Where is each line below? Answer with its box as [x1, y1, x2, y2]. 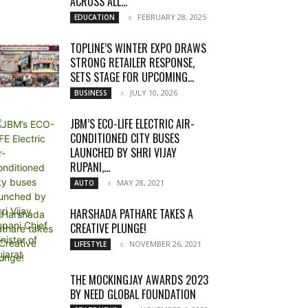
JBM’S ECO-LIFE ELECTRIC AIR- [70, 115, 195, 132]
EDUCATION [74, 12, 115, 22]
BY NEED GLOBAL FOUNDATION [70, 286, 196, 302]
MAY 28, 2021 [117, 177, 164, 188]
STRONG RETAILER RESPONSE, [70, 54, 195, 71]
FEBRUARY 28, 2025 [137, 12, 206, 22]
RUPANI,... [70, 159, 110, 175]
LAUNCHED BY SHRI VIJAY [70, 144, 177, 161]
